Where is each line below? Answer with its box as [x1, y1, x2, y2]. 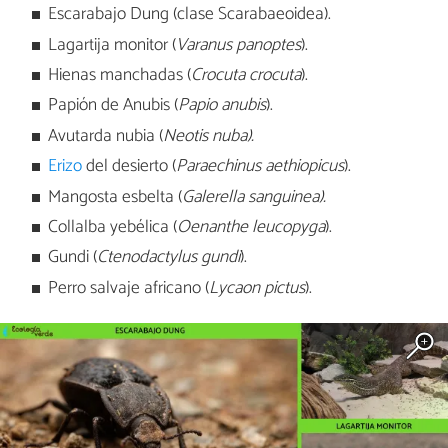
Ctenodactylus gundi [97, 243, 241, 273]
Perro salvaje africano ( [48, 273, 210, 303]
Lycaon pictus [209, 273, 306, 303]
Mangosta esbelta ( [48, 182, 183, 212]
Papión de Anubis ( [48, 91, 179, 121]
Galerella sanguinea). [182, 182, 327, 212]
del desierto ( [82, 152, 177, 182]
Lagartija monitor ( [48, 30, 177, 60]
